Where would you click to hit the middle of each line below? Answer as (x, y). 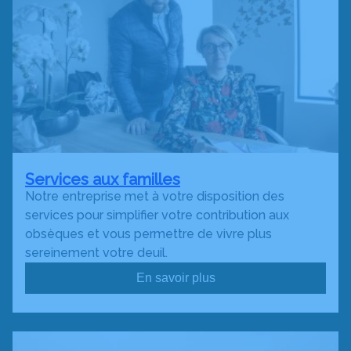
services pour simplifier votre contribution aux (157, 215)
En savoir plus (175, 278)
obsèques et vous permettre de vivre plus (148, 234)
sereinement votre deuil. (96, 253)
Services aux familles (103, 179)
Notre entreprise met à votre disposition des (155, 196)
